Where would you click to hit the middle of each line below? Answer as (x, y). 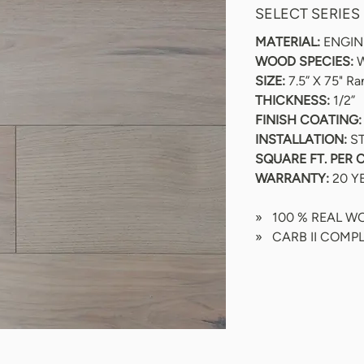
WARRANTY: (292, 178)
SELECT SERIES (308, 14)
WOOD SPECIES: (304, 61)
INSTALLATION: (303, 139)
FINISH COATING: (308, 120)
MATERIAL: (288, 42)
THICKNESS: (292, 100)
